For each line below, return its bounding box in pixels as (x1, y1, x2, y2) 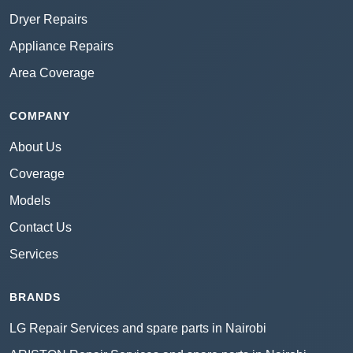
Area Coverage (9, 66, 95, 80)
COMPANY (9, 110, 70, 123)
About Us (9, 140, 61, 154)
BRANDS (9, 291, 61, 304)
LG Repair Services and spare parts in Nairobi (9, 321, 266, 336)
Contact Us (9, 221, 72, 235)
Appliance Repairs (9, 39, 113, 54)
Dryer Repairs (9, 13, 87, 27)
